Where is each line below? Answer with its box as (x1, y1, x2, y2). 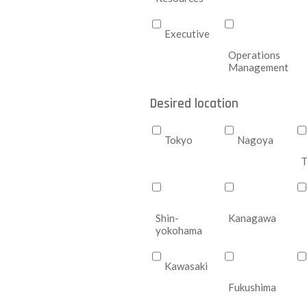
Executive (164, 27, 210, 40)
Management (228, 61, 288, 73)
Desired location (149, 95, 238, 112)
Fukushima (228, 281, 276, 293)
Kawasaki (164, 260, 208, 272)
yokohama (155, 224, 202, 236)
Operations (228, 49, 280, 61)
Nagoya (236, 134, 273, 146)
